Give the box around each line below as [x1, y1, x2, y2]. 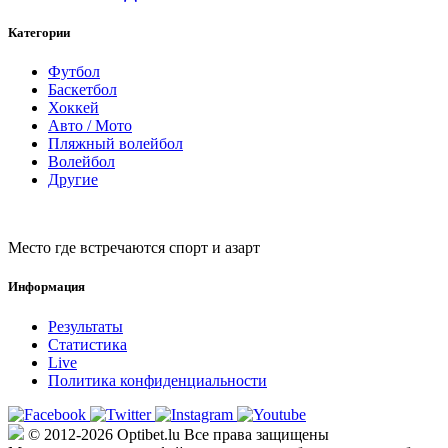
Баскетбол [48, 81, 117, 99]
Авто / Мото [48, 117, 132, 135]
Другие [48, 171, 98, 189]
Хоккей [48, 99, 99, 117]
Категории [8, 25, 70, 41]
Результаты [48, 317, 123, 335]
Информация [8, 279, 85, 295]
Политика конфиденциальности [48, 371, 267, 389]
